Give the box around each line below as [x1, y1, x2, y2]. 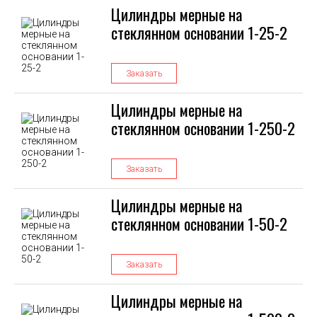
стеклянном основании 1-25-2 [111, 21, 287, 45]
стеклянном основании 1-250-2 [111, 116, 295, 140]
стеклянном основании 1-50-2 [111, 212, 287, 236]
